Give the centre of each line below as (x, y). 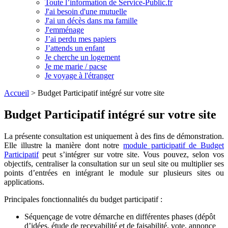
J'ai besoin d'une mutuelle (86, 11)
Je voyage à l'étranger (79, 76)
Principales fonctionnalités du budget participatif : (83, 199)
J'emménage (64, 30)
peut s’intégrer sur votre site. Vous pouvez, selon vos (131, 154)
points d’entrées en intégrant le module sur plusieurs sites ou (114, 173)
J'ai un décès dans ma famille (91, 21)
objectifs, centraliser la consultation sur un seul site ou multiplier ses (114, 163)
